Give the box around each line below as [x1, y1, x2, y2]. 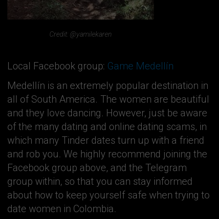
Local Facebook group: [7, 60, 107, 72]
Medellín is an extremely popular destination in [7, 79, 208, 91]
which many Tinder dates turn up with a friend [7, 134, 204, 146]
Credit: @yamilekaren [49, 30, 112, 39]
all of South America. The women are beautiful [7, 93, 209, 105]
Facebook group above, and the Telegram [7, 161, 187, 174]
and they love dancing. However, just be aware [7, 107, 207, 119]
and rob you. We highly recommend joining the [7, 148, 207, 160]
